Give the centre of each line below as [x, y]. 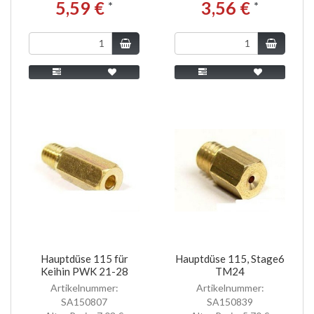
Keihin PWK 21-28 [84, 271]
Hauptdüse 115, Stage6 [230, 258]
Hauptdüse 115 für [84, 258]
